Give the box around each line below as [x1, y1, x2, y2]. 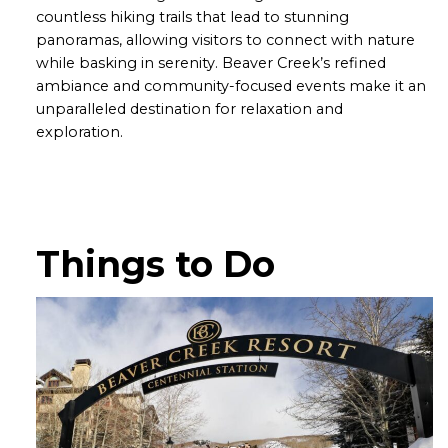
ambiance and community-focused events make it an [36, 76, 426, 95]
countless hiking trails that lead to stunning [36, 7, 349, 26]
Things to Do [36, 241, 275, 286]
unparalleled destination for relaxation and [36, 99, 343, 118]
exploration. [36, 122, 123, 141]
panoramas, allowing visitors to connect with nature [36, 30, 415, 49]
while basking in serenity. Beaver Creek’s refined [36, 53, 386, 72]
